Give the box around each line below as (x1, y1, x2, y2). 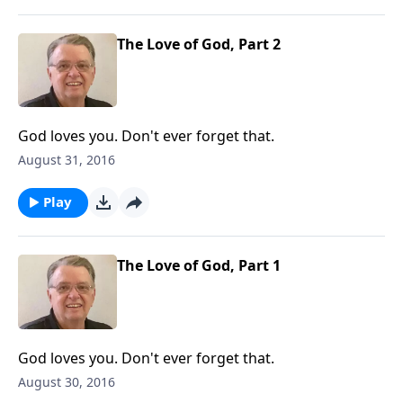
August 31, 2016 (18, 151, 115, 168)
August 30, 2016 (18, 372, 115, 390)
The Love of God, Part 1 (117, 255, 281, 275)
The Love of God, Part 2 (117, 33, 281, 54)
